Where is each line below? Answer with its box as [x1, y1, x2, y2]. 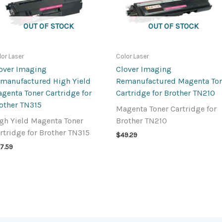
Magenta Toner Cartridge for [116, 104, 217, 114]
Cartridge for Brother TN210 [116, 88, 215, 98]
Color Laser [116, 52, 149, 60]
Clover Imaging [116, 64, 171, 74]
